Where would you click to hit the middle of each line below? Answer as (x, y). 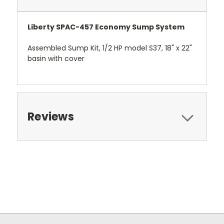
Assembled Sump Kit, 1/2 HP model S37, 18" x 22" (110, 48)
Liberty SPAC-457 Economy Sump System (106, 27)
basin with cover (56, 58)
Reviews (51, 116)
